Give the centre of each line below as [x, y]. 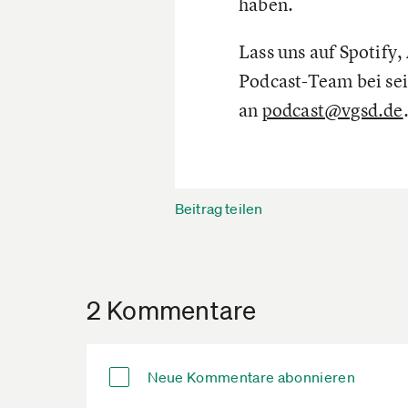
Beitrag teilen [219, 208]
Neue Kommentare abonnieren [251, 377]
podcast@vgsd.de [332, 109]
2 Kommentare [171, 309]
